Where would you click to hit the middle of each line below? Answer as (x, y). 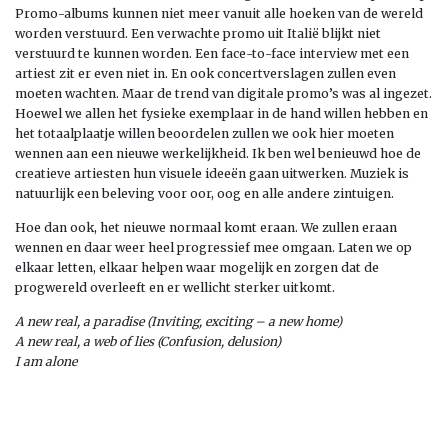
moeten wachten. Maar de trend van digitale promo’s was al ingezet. (223, 93)
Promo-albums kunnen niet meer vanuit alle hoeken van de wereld (219, 13)
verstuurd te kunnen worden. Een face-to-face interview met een (212, 53)
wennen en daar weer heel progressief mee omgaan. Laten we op (213, 247)
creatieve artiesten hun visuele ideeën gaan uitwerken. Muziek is (212, 173)
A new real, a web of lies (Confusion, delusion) (148, 341)
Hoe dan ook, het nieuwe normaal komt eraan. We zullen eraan (206, 227)
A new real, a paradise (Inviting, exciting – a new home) (178, 321)
